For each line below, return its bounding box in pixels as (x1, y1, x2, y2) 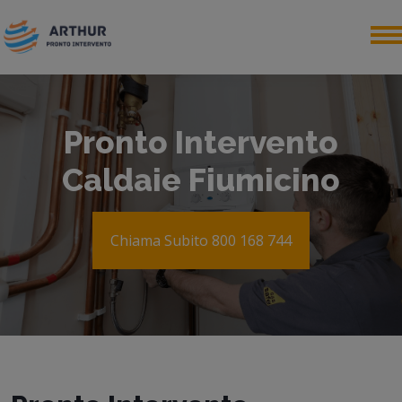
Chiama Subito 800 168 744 (110, 231, 292, 250)
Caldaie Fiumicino (62, 162, 340, 198)
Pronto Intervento (64, 124, 338, 161)
